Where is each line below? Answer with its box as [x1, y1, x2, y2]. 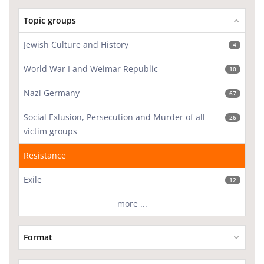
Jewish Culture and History [24, 39, 128, 50]
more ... [117, 198, 147, 209]
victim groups [24, 126, 77, 137]
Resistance [24, 150, 66, 161]
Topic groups [24, 15, 76, 26]
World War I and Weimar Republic [24, 63, 158, 74]
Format [24, 232, 52, 243]
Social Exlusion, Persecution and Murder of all [24, 111, 205, 123]
